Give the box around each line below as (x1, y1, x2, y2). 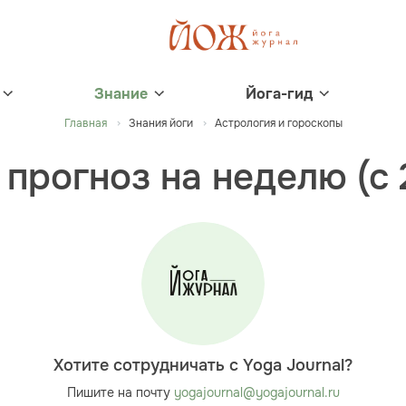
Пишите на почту (66, 384, 174, 401)
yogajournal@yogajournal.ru (173, 384, 340, 401)
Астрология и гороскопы (214, 116, 343, 130)
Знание (94, 84, 148, 103)
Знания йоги (128, 116, 193, 130)
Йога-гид (246, 84, 313, 103)
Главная (63, 116, 107, 130)
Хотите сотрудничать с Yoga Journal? (53, 355, 353, 376)
